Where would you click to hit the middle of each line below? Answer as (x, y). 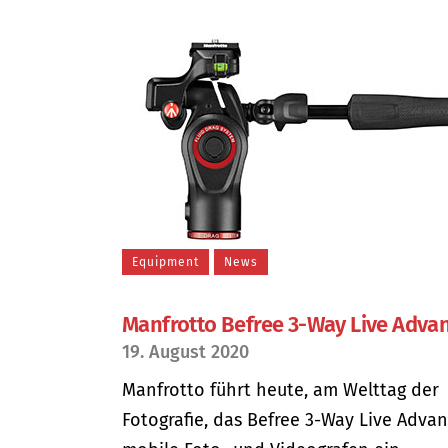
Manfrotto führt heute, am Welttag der (280, 390)
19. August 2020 (185, 352)
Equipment (165, 262)
